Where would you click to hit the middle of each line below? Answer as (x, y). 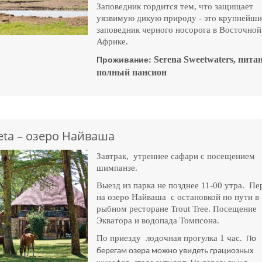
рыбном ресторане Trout (145, 208)
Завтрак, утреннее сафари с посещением (176, 156)
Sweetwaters (209, 59)
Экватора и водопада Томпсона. (158, 220)
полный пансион (133, 72)
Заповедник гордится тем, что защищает (175, 6)
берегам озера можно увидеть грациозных (175, 251)
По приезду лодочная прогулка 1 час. (171, 238)
